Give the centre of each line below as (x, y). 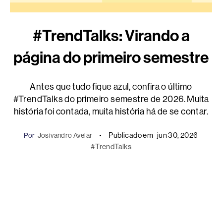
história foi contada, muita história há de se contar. (111, 112)
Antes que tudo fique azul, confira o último (111, 87)
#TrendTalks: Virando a (111, 36)
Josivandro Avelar (65, 136)
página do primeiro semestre (111, 58)
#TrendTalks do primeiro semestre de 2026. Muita (111, 99)
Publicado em (131, 135)
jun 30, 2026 (177, 135)
